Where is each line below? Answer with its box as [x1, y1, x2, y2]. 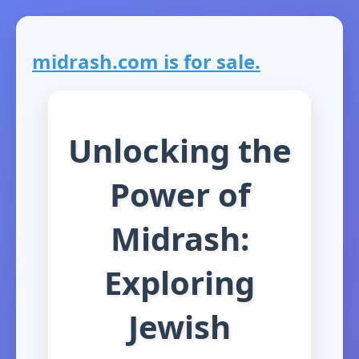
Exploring [104, 260, 255, 305]
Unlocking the [67, 127, 292, 172]
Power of [109, 171, 250, 216]
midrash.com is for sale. [32, 48, 260, 75]
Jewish [128, 304, 231, 349]
